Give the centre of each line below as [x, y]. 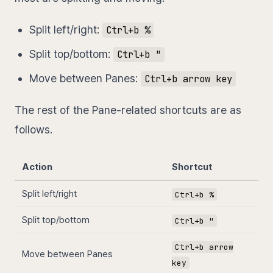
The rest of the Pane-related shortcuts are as [128, 110]
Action [37, 167]
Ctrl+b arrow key [188, 79]
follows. [34, 130]
